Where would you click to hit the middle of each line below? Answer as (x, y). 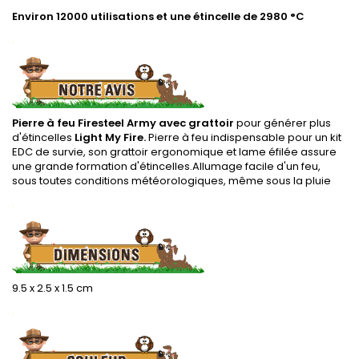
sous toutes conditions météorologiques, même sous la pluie (171, 181)
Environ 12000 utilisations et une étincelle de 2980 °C (158, 16)
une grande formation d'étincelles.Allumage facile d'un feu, (166, 166)
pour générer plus (282, 123)
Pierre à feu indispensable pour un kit (245, 137)
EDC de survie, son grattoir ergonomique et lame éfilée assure (174, 152)
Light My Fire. (111, 137)
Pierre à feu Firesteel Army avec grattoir (123, 123)
